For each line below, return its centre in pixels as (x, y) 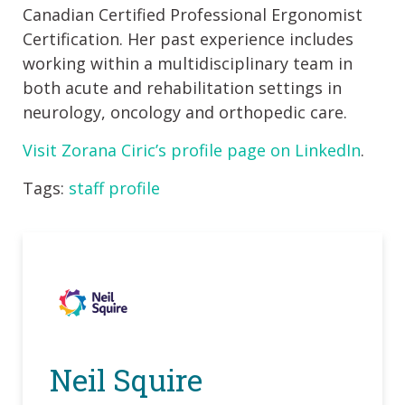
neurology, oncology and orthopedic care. (185, 112)
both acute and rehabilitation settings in (182, 88)
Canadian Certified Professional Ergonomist (193, 14)
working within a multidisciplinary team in (188, 63)
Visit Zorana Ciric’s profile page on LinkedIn (192, 150)
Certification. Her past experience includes (188, 39)
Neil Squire (126, 380)
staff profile (114, 188)
